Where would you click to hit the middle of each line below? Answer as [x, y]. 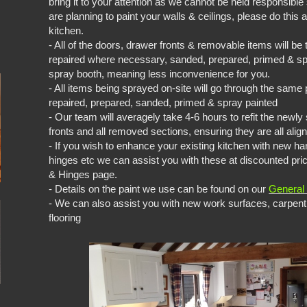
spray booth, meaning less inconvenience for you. [161, 74]
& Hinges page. [83, 175]
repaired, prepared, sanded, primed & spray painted [163, 103]
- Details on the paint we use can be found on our [159, 189]
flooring [65, 218]
